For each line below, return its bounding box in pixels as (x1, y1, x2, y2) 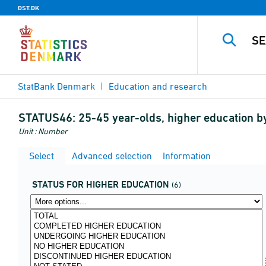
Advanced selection (69, 150, 152, 161)
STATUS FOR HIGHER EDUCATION (32, 179, 169, 190)
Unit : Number (18, 126, 68, 136)
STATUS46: (18, 110, 75, 125)
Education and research (109, 81, 207, 91)
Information (160, 150, 211, 161)
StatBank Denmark (18, 81, 95, 91)
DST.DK (18, 4, 39, 12)
